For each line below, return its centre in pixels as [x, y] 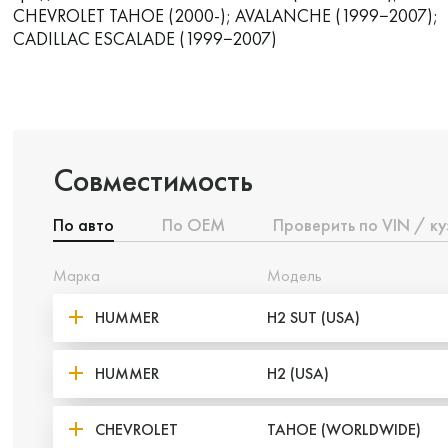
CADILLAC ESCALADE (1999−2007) [144, 38]
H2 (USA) [297, 373]
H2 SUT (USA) [313, 317]
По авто [83, 224]
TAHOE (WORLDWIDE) [343, 429]
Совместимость [152, 180]
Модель [294, 275]
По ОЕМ [193, 224]
